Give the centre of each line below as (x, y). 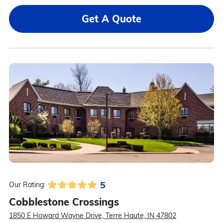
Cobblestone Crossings (64, 202)
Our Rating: (27, 185)
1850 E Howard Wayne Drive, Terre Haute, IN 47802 (92, 216)
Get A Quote (111, 19)
